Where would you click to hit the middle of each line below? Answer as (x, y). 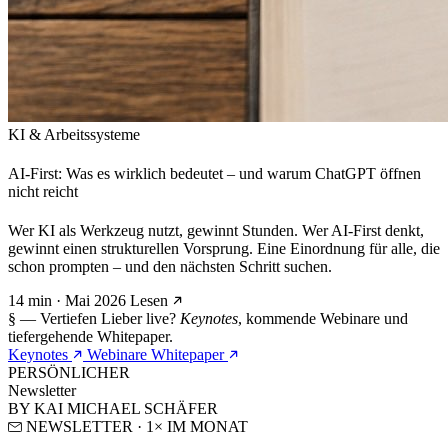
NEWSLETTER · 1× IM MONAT (135, 427)
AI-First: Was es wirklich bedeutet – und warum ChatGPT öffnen (214, 174)
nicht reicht (43, 192)
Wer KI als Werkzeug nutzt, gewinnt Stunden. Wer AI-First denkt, (216, 231)
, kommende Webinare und (323, 319)
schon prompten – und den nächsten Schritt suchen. (170, 267)
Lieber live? (140, 319)
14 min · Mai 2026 (69, 301)
